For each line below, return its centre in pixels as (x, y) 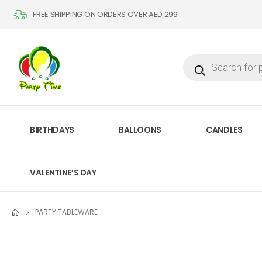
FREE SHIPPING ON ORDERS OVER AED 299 (105, 14)
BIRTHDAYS (52, 130)
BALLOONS (140, 130)
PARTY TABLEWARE (66, 212)
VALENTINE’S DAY (63, 173)
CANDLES (224, 130)
